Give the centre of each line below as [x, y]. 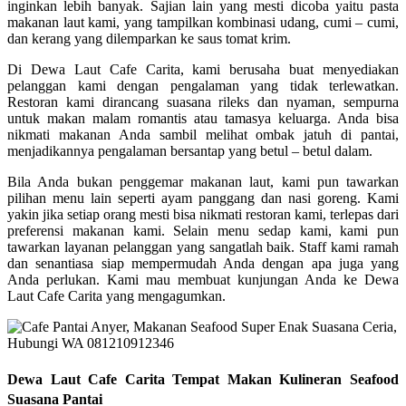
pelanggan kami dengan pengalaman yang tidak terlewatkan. [203, 85]
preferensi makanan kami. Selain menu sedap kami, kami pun [203, 230]
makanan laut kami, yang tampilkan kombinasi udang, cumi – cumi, [203, 22]
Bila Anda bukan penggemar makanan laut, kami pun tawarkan [203, 181]
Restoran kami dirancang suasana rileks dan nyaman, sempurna [203, 101]
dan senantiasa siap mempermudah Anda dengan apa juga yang [203, 263]
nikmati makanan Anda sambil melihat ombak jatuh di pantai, [203, 134]
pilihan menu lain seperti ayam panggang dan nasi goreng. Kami [203, 198]
